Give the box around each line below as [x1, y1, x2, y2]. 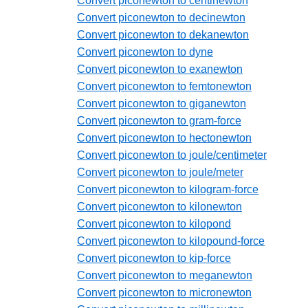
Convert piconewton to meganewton [77, 269, 252, 282]
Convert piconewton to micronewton [77, 287, 252, 299]
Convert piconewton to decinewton [77, 12, 245, 24]
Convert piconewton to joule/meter [77, 166, 243, 179]
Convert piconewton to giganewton [77, 98, 246, 110]
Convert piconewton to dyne [77, 46, 213, 58]
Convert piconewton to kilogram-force [77, 184, 258, 196]
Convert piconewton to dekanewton [77, 29, 249, 41]
